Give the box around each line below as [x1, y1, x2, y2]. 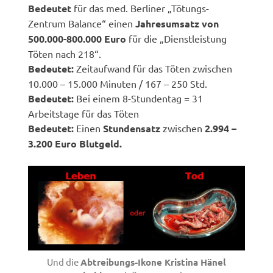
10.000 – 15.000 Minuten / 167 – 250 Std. [28, 77, 208, 90]
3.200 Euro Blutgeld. [28, 136, 122, 150]
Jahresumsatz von [135, 16, 219, 30]
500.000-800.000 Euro [28, 32, 127, 45]
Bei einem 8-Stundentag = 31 [76, 91, 204, 104]
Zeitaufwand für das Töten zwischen [74, 62, 233, 74]
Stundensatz [103, 121, 161, 135]
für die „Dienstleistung [126, 32, 227, 44]
